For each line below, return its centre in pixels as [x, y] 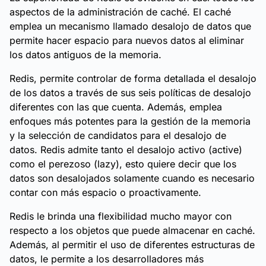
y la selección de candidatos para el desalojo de [118, 135]
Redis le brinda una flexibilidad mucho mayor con [121, 216]
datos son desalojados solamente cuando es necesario [132, 178]
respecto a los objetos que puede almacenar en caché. [132, 230]
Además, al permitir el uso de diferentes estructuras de [132, 245]
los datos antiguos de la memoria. [85, 55]
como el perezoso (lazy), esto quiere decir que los [123, 164]
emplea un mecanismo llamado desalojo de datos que [130, 26]
